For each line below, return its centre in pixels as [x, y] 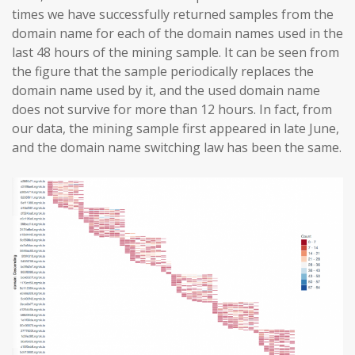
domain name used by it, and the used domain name [166, 91]
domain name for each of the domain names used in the [177, 34]
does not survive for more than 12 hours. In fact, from [172, 110]
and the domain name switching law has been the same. [177, 148]
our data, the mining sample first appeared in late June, [176, 129]
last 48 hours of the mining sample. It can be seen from [176, 53]
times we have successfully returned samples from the [173, 15]
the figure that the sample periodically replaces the [163, 72]
